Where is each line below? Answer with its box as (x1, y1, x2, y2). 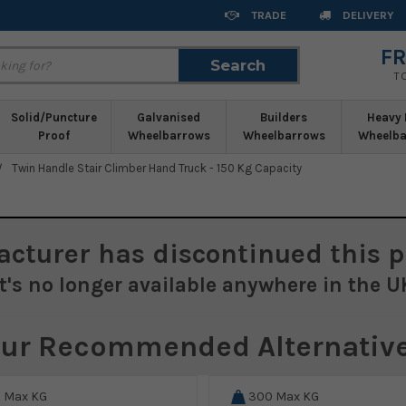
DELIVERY (340, 8, 394, 22)
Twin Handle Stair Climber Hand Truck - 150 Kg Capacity (12, 160, 302, 175)
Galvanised (137, 111, 200, 124)
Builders (260, 111, 307, 124)
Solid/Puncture (10, 111, 97, 124)
